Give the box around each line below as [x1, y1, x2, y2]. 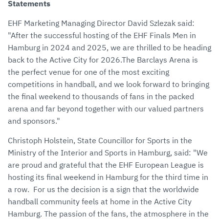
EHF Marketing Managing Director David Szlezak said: [8, 18, 195, 28]
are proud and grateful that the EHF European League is [8, 160, 204, 170]
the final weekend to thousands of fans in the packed [8, 91, 194, 102]
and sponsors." [8, 116, 60, 126]
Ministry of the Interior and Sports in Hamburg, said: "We [8, 148, 208, 158]
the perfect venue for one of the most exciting [8, 67, 169, 77]
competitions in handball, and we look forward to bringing [8, 79, 209, 89]
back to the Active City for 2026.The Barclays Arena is [8, 55, 198, 65]
